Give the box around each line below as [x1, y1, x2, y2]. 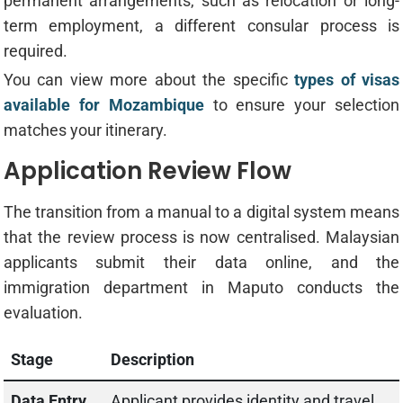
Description [110, 350, 194, 370]
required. [3, 41, 67, 61]
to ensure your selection [203, 95, 400, 115]
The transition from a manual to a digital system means [3, 202, 400, 222]
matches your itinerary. [3, 121, 167, 140]
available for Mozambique [3, 95, 204, 115]
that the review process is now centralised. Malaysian [3, 228, 400, 247]
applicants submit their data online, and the [3, 253, 400, 273]
